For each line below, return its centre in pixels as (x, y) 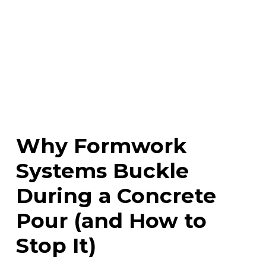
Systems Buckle (102, 170)
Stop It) (56, 245)
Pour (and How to (111, 220)
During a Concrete (116, 195)
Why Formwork (101, 145)
